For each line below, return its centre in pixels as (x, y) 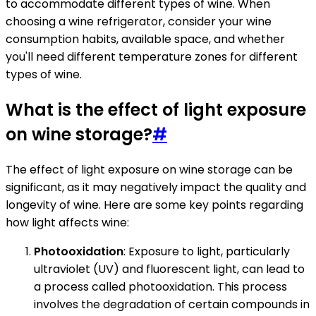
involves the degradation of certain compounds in (172, 304)
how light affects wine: (67, 222)
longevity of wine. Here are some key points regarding (154, 205)
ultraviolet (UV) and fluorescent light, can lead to (169, 269)
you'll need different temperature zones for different (152, 57)
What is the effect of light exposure (156, 109)
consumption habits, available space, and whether (145, 39)
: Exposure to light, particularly (207, 251)
